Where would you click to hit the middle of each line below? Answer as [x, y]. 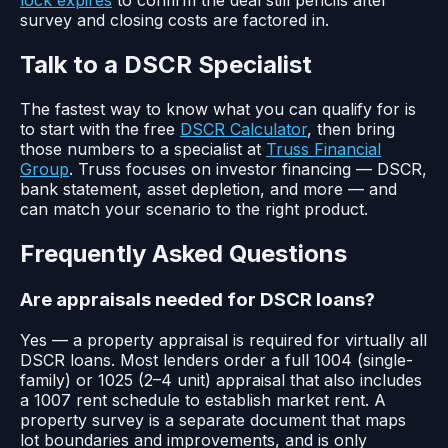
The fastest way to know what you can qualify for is [218, 109]
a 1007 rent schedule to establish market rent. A [203, 399]
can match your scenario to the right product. [194, 209]
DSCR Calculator [243, 129]
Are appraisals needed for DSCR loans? [197, 300]
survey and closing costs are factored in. [174, 20]
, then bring [351, 129]
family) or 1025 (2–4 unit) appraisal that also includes [221, 379]
